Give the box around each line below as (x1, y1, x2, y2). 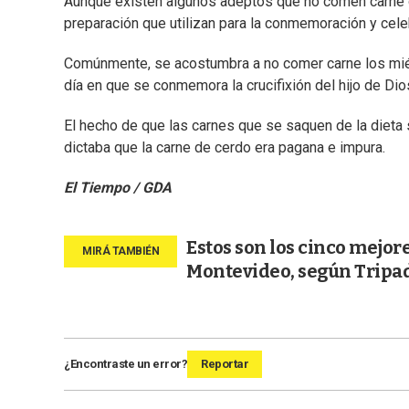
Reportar (201, 357, 248, 372)
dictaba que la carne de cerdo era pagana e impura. (64, 139, 385, 157)
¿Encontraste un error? (64, 357, 187, 372)
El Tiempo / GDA (64, 179, 172, 197)
